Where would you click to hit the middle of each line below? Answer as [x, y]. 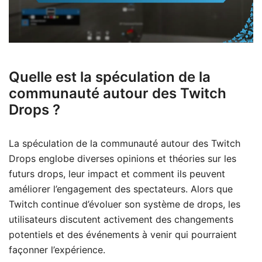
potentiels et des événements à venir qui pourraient [123, 234]
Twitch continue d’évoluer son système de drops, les [125, 204]
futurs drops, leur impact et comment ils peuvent [117, 173]
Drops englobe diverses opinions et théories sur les [123, 158]
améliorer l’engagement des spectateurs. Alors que [121, 189]
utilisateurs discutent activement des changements [121, 219]
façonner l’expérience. [57, 249]
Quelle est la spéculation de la [110, 77]
